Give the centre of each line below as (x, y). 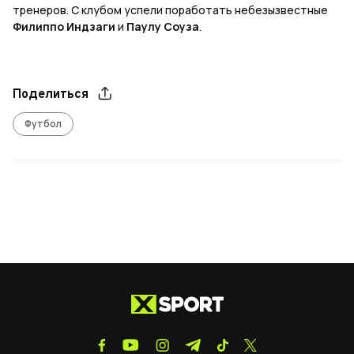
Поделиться (51, 95)
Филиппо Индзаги (64, 27)
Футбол (43, 124)
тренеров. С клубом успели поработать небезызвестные (170, 10)
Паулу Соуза (163, 27)
